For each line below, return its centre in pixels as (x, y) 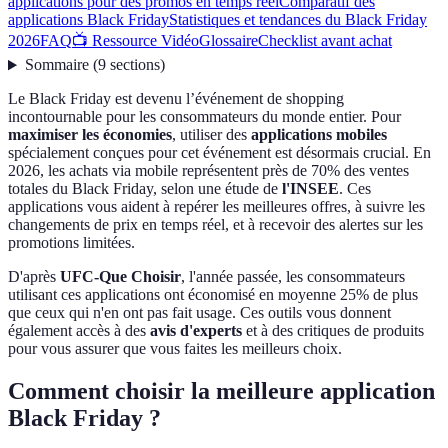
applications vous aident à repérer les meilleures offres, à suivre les (216, 207)
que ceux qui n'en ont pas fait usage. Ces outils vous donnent (199, 313)
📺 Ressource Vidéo (135, 41)
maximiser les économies (90, 135)
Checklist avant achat (325, 41)
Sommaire (56, 65)
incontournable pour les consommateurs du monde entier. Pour (204, 117)
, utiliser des (211, 135)
